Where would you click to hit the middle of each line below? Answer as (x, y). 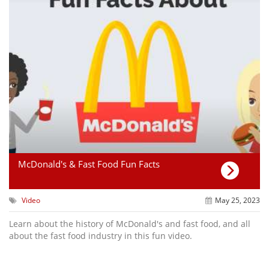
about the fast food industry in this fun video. (101, 235)
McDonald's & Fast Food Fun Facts (89, 164)
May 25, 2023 (237, 200)
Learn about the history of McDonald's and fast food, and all (130, 223)
